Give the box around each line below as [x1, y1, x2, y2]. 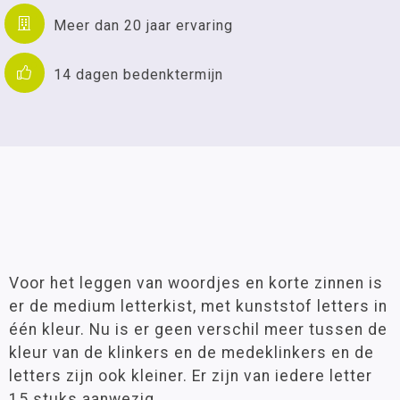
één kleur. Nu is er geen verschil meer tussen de [9, 321, 387, 338]
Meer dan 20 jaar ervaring [54, 16, 233, 34]
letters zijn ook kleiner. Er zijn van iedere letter [9, 367, 372, 385]
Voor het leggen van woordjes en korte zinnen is [9, 274, 383, 292]
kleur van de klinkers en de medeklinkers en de [9, 344, 374, 362]
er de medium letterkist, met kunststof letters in [9, 297, 387, 315]
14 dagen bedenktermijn [54, 65, 223, 83]
